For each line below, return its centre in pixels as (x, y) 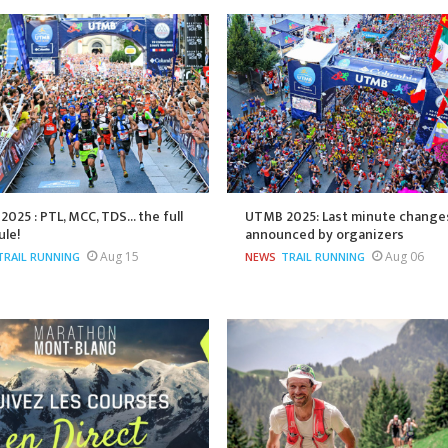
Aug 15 (119, 257)
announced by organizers (324, 235)
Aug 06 (404, 257)
